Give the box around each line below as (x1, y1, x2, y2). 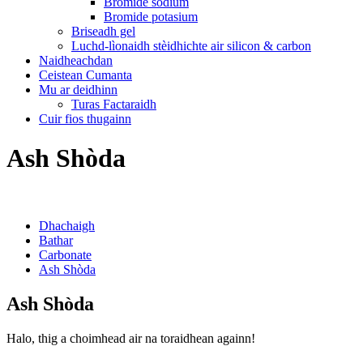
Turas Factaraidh (71, 97, 156, 111)
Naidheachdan (39, 53, 113, 67)
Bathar (39, 233, 73, 247)
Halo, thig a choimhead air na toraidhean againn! (6, 331, 255, 345)
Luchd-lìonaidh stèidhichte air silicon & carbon (71, 39, 311, 53)
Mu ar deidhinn (39, 83, 117, 96)
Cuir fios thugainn (39, 112, 131, 126)
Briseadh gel (71, 24, 135, 38)
